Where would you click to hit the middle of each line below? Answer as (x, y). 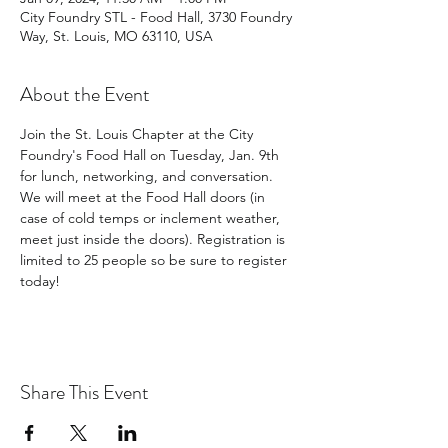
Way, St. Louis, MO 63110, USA (116, 36)
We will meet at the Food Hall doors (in (144, 197)
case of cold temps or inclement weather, (152, 218)
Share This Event (84, 392)
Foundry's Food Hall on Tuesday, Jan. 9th (151, 155)
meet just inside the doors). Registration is (154, 239)
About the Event (85, 94)
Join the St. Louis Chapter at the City (138, 134)
